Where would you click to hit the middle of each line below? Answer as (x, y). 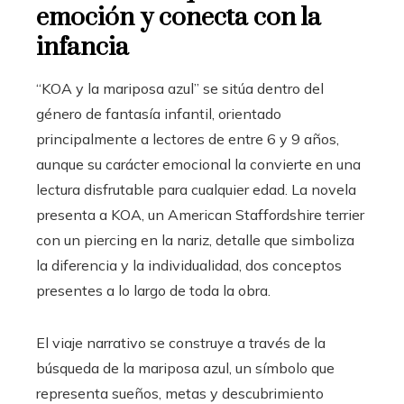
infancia (83, 48)
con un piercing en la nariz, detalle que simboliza (195, 240)
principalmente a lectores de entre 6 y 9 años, (188, 139)
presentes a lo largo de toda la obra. (153, 291)
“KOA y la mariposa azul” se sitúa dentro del (180, 89)
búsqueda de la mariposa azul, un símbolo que (185, 368)
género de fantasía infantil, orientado (159, 114)
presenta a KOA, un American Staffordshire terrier (200, 215)
